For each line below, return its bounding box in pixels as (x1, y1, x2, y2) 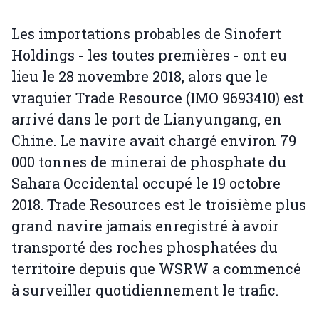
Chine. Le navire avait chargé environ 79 (11, 131, 296, 150)
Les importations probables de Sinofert (11, 24, 281, 43)
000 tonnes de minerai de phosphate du (11, 152, 286, 172)
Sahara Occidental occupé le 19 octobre (11, 174, 281, 193)
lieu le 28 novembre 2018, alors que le (11, 67, 268, 86)
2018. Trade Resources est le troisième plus (11, 195, 306, 214)
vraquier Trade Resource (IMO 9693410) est (11, 88, 304, 108)
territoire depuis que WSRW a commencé (11, 259, 301, 278)
